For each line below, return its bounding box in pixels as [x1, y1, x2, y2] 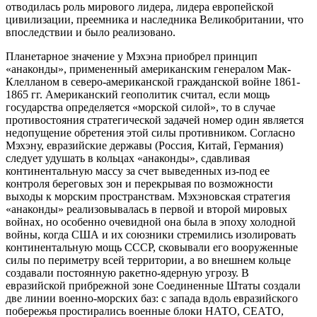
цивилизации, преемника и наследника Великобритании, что [6, 13, 304, 26]
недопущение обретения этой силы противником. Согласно [6, 127, 295, 139]
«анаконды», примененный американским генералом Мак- [6, 63, 291, 76]
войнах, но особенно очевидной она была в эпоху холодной [6, 216, 296, 229]
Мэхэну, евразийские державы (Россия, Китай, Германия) [6, 139, 283, 152]
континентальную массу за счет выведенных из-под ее [6, 165, 270, 178]
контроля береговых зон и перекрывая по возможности [6, 178, 273, 190]
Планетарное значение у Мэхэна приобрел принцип [6, 50, 258, 63]
